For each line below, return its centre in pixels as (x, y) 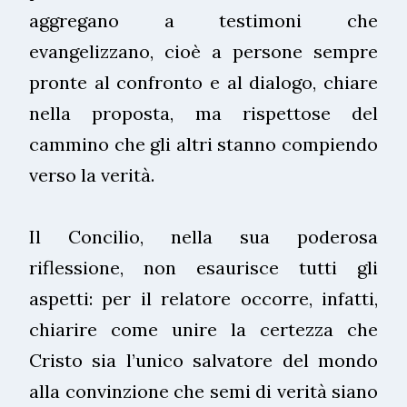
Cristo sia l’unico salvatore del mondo (203, 360)
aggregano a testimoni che (203, 20)
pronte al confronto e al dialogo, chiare (203, 82)
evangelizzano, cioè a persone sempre (203, 51)
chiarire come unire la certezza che (203, 329)
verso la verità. (92, 174)
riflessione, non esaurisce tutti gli (203, 267)
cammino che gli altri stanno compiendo (203, 144)
